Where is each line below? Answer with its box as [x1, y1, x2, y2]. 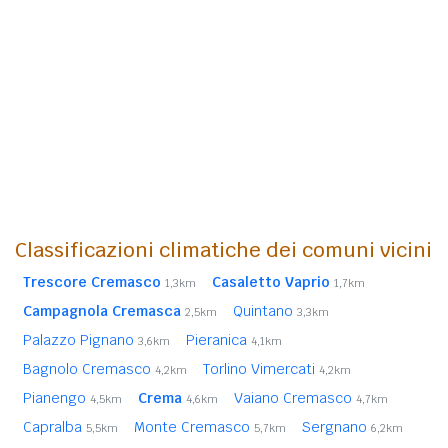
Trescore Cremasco [23, 272, 161, 291]
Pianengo [23, 388, 90, 407]
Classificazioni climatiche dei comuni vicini [15, 236, 432, 263]
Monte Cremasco [134, 417, 254, 436]
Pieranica [186, 330, 251, 349]
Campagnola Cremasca [23, 301, 181, 320]
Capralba [23, 417, 86, 436]
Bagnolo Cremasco [23, 359, 155, 378]
